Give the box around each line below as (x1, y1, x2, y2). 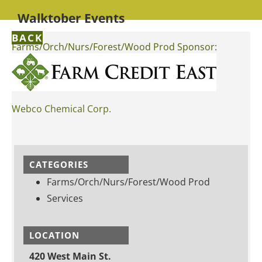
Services (47, 192, 83, 205)
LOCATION (29, 229, 80, 242)
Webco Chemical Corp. (12, 102, 111, 116)
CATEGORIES (29, 158, 88, 171)
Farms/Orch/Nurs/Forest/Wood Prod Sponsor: (12, 40, 217, 54)
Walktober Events (18, 9, 125, 26)
